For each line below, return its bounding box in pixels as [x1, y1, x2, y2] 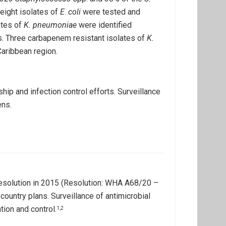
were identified [77, 20, 132, 30]
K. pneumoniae [24, 20, 77, 30]
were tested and [81, 7, 140, 17]
